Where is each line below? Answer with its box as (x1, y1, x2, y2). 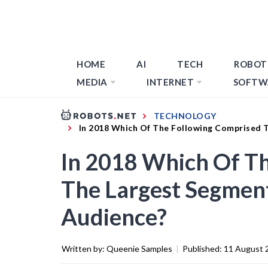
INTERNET (147, 77, 194, 87)
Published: (182, 243, 224, 254)
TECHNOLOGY (153, 110, 217, 121)
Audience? (61, 202, 167, 230)
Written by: (62, 243, 106, 254)
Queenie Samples (106, 243, 172, 254)
